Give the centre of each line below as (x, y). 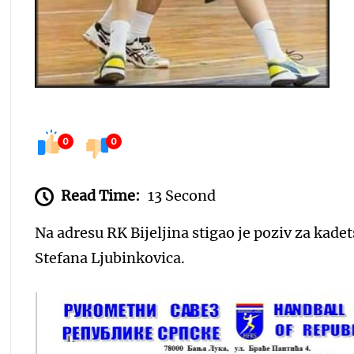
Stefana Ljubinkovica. (110, 258)
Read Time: (101, 196)
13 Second (182, 196)
